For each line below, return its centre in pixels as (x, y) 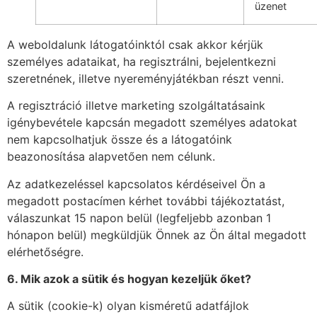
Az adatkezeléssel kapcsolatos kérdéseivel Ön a (136, 184)
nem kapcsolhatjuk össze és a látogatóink (120, 140)
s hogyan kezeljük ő (173, 278)
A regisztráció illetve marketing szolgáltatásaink (136, 106)
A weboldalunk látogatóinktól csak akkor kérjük (135, 44)
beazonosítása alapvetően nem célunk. (111, 157)
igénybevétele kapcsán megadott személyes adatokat (152, 123)
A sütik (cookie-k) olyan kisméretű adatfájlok (128, 306)
